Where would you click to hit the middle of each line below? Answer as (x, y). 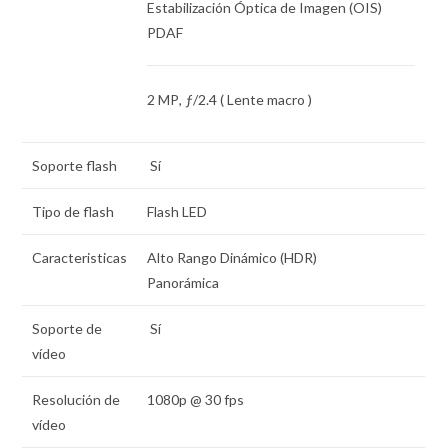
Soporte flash (75, 165)
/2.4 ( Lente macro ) (253, 99)
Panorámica (183, 282)
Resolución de (76, 399)
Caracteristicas (80, 257)
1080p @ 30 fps (196, 399)
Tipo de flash (73, 211)
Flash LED (177, 211)
